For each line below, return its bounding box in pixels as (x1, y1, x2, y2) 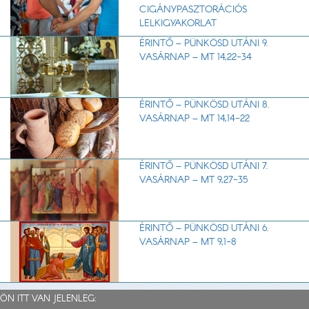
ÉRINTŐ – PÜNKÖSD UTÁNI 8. (139, 98, 270, 112)
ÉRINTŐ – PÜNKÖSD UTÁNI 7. (139, 159, 268, 174)
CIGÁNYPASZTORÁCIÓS (139, 3, 247, 17)
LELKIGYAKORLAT (139, 17, 217, 31)
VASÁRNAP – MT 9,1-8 (139, 235, 237, 249)
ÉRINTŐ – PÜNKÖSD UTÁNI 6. (139, 221, 269, 235)
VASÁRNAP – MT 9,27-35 (139, 173, 248, 188)
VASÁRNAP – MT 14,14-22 (139, 112, 250, 126)
